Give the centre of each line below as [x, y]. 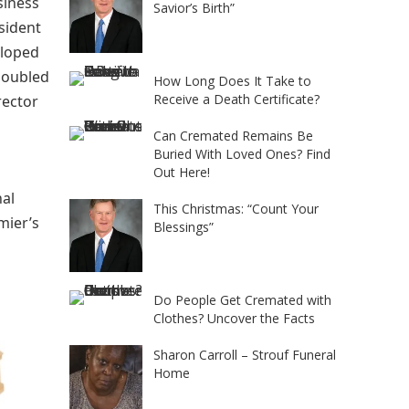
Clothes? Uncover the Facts [234, 318]
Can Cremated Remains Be [233, 136]
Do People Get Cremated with [242, 300]
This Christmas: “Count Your [236, 209]
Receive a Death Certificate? [236, 99]
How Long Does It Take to [232, 81]
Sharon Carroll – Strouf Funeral [245, 355]
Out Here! [182, 172]
